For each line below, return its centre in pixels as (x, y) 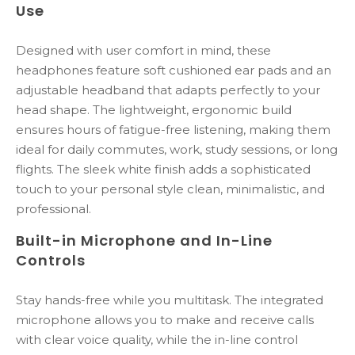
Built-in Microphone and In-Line (144, 241)
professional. (53, 209)
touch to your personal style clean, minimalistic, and (170, 189)
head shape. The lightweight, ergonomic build (154, 110)
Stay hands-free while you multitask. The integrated (170, 300)
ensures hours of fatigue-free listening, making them (173, 130)
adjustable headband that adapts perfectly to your (168, 90)
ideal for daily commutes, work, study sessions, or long (177, 150)
